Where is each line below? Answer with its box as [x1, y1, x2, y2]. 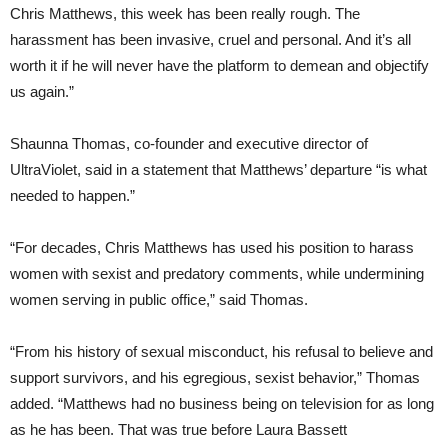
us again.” [10, 83, 74, 101]
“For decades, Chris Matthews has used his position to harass [10, 239, 414, 257]
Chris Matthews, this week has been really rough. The [10, 5, 360, 23]
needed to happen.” [10, 187, 135, 205]
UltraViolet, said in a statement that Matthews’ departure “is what [10, 161, 427, 179]
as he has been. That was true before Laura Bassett [10, 421, 347, 439]
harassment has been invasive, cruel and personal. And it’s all [10, 31, 411, 49]
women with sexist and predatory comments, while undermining [10, 265, 424, 283]
